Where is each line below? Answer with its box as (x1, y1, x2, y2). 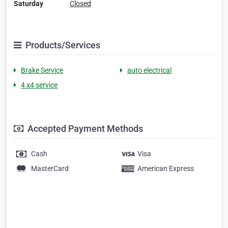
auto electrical (127, 66, 172, 75)
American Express (137, 164, 194, 173)
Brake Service (21, 66, 63, 75)
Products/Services (23, 40, 100, 51)
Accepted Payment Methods (25, 123, 143, 134)
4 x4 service (21, 81, 58, 90)
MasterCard (31, 164, 69, 173)
